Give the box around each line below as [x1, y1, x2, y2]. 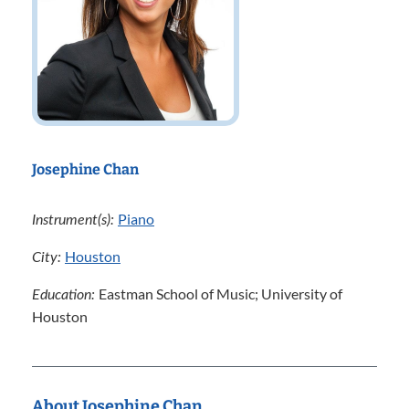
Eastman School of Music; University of [99, 285, 342, 302]
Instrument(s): [32, 213, 118, 227]
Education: [32, 288, 99, 302]
